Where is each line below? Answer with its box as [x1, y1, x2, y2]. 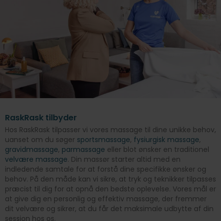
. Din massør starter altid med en [68, 154, 181, 165]
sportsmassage [77, 135, 130, 145]
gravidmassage [5, 145, 58, 155]
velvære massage [5, 154, 68, 165]
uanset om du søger [5, 135, 77, 145]
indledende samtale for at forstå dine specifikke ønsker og [5, 164, 206, 175]
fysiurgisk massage [134, 135, 199, 145]
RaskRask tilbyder [5, 112, 77, 124]
